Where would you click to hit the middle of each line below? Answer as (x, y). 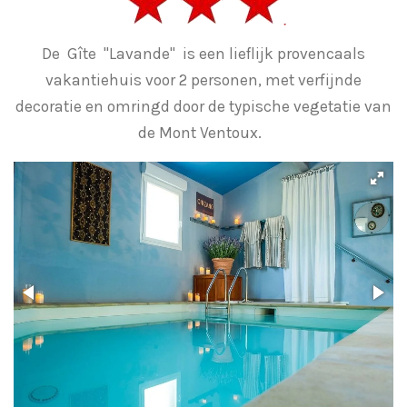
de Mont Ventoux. (203, 132)
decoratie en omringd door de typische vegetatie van (203, 106)
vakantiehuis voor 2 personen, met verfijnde (203, 79)
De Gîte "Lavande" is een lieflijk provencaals (203, 53)
